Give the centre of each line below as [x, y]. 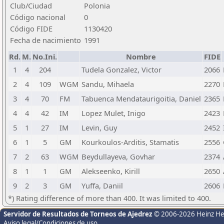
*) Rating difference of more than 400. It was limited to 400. [109, 198]
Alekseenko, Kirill [111, 171]
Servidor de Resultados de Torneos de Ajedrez [79, 214]
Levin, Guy [99, 127]
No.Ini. [45, 56]
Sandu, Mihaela [108, 84]
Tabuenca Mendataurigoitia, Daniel [141, 98]
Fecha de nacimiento [45, 40]
